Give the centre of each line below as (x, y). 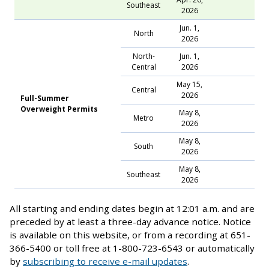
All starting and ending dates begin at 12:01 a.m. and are (132, 208)
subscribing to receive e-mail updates (105, 261)
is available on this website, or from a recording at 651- (130, 234)
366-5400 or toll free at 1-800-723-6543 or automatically (132, 248)
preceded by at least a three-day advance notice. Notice (130, 221)
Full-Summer (45, 98)
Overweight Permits (59, 109)
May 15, (189, 84)
